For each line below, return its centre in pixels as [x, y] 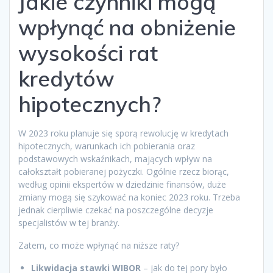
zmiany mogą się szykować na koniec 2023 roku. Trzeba [129, 197]
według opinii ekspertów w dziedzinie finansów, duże [122, 184]
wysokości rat [88, 53]
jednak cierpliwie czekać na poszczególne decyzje [116, 210]
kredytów [66, 78]
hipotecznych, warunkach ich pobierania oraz [107, 146]
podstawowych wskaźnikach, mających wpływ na [115, 158]
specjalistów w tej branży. [69, 222]
